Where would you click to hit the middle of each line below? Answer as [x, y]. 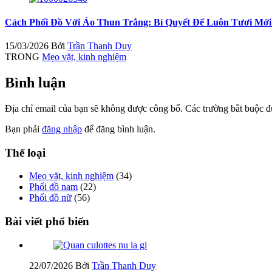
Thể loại [25, 152]
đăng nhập [62, 129]
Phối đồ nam [53, 187]
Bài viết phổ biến [47, 222]
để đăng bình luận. [119, 129]
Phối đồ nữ [50, 198]
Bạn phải [23, 129]
